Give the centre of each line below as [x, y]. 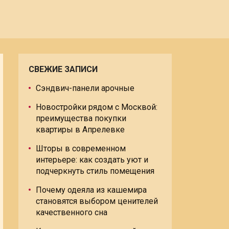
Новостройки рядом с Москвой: [97, 107]
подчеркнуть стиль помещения [95, 171]
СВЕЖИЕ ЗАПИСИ [63, 69]
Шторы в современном [81, 148]
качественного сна [72, 212]
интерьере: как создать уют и [92, 160]
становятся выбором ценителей [97, 201]
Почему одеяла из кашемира [91, 190]
